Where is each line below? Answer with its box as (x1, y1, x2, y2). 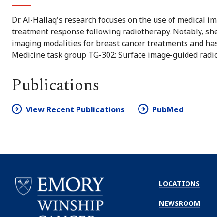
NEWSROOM (159, 198, 200, 208)
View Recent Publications (26, 104, 124, 115)
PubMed (152, 104, 184, 115)
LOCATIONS (159, 178, 200, 188)
